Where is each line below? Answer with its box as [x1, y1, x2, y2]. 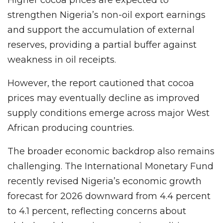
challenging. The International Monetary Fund [7, 161, 214, 172]
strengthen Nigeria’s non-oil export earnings [7, 9, 206, 21]
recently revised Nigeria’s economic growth [7, 176, 202, 187]
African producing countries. [7, 122, 134, 134]
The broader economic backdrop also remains [7, 146, 215, 157]
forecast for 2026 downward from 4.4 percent [7, 191, 211, 202]
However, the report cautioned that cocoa [7, 78, 194, 89]
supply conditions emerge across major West [7, 108, 210, 119]
